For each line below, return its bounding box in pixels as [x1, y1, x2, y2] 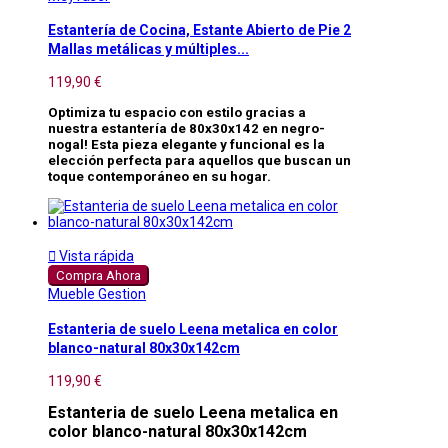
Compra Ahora [56, 268, 141, 284]
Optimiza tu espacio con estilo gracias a [48, 105, 306, 121]
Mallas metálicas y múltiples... [48, 41, 249, 57]
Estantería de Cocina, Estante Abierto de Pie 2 [48, 22, 351, 38]
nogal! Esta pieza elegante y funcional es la [48, 137, 325, 153]
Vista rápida [56, 248, 134, 265]
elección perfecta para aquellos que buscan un [48, 153, 351, 169]
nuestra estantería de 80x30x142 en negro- [48, 121, 325, 137]
